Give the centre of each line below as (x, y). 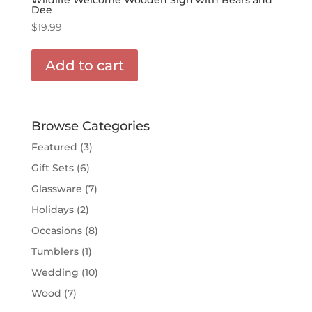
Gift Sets (52, 168)
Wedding (55, 273)
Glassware (56, 189)
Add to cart (84, 65)
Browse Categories (90, 126)
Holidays (52, 210)
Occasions (56, 231)
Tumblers (55, 252)
